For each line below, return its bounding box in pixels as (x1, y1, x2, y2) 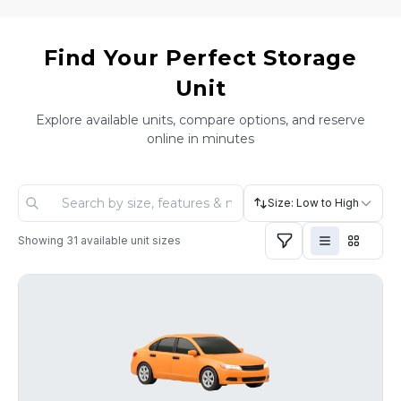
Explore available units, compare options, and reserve (36, 112, 365, 128)
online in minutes (147, 131, 254, 147)
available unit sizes (78, 234, 181, 247)
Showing (18, 234, 66, 247)
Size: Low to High (268, 196, 359, 209)
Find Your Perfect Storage (44, 45, 357, 71)
